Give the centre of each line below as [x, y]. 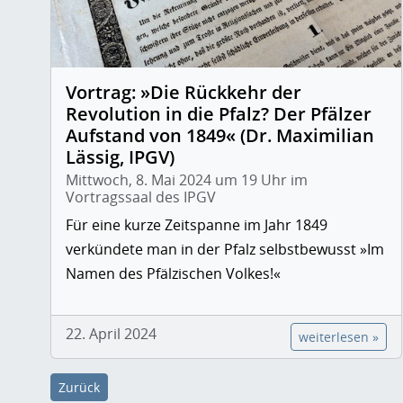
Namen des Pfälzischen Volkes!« [173, 273]
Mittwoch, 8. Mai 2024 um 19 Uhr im [187, 179]
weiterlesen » [338, 336]
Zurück [79, 387]
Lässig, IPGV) [120, 157]
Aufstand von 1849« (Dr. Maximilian [220, 135]
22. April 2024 [111, 333]
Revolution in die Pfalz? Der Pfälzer [219, 113]
